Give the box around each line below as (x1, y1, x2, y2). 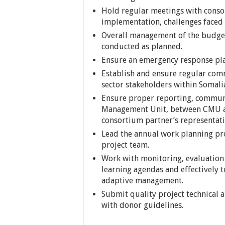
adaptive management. (101, 176, 183, 185)
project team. (101, 140, 149, 150)
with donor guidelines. (101, 200, 183, 210)
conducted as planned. (101, 42, 182, 51)
